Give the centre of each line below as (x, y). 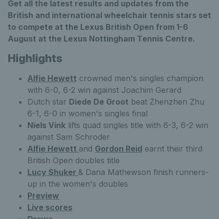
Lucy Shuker (53, 172)
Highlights (35, 58)
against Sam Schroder (69, 137)
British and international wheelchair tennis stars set (109, 15)
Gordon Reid (119, 148)
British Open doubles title (74, 160)
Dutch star (48, 101)
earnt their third (172, 148)
